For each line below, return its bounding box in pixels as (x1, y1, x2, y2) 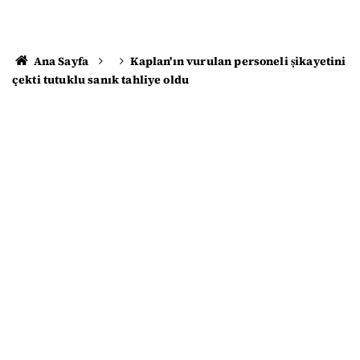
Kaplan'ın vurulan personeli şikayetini (130, 53, 346, 69)
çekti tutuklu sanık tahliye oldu (12, 72, 190, 88)
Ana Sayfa (31, 53, 89, 69)
